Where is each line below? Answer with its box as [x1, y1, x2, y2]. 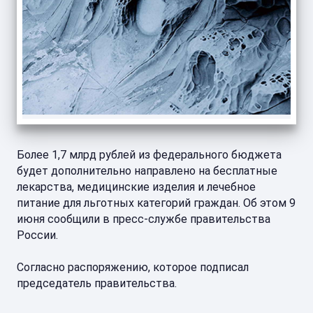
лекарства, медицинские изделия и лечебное [17, 180, 256, 194]
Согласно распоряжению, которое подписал [17, 261, 249, 275]
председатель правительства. [17, 277, 177, 291]
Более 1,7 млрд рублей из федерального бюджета [17, 148, 282, 162]
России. [17, 228, 58, 242]
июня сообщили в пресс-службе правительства [17, 212, 270, 226]
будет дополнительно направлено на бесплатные [17, 164, 277, 178]
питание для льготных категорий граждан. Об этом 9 [17, 196, 296, 210]
